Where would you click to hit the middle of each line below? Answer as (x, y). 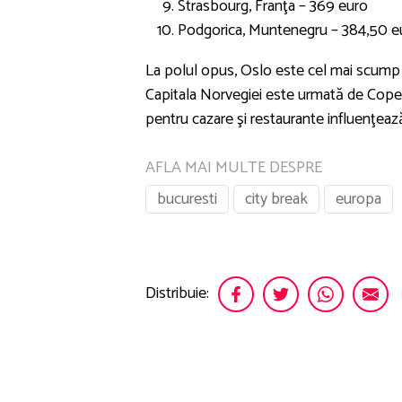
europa (358, 199)
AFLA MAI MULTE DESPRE (234, 167)
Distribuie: (177, 294)
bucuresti (187, 199)
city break (276, 199)
